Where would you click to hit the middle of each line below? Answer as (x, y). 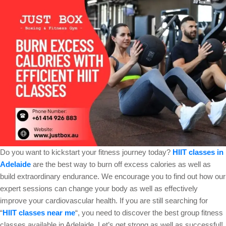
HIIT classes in (198, 152)
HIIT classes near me (39, 212)
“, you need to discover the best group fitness (149, 212)
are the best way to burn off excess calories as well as (121, 164)
